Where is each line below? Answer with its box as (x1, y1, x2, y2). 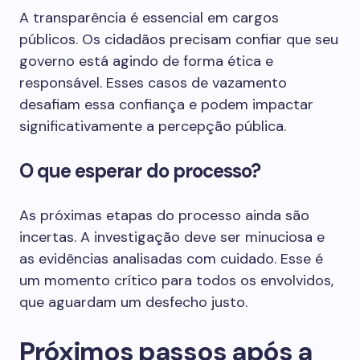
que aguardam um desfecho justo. (19, 292, 247, 312)
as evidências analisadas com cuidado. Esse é (19, 249, 323, 268)
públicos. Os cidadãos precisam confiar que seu (19, 30, 338, 49)
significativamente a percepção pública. (19, 117, 286, 136)
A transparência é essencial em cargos (19, 8, 279, 27)
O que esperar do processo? (19, 158, 261, 183)
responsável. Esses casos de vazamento (19, 73, 287, 92)
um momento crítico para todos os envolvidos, (19, 271, 333, 290)
